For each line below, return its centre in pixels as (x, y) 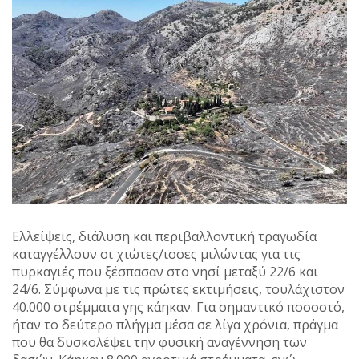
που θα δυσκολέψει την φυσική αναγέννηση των (159, 343)
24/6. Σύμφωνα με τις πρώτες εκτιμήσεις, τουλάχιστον (178, 290)
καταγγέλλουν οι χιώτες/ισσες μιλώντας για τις (156, 254)
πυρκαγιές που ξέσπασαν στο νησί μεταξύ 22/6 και (165, 272)
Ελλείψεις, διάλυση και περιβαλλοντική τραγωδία (164, 237)
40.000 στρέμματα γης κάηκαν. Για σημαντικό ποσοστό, (178, 307)
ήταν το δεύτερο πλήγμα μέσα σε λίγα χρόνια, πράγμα (175, 325)
